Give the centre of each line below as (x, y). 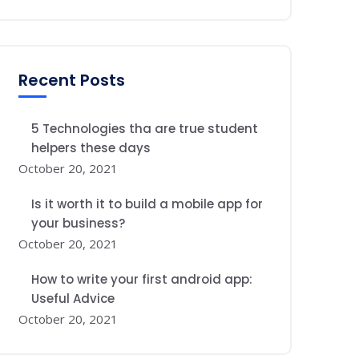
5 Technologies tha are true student (145, 129)
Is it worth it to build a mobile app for (147, 204)
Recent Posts (72, 80)
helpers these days (91, 148)
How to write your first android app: (142, 279)
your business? (78, 223)
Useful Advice (73, 298)
